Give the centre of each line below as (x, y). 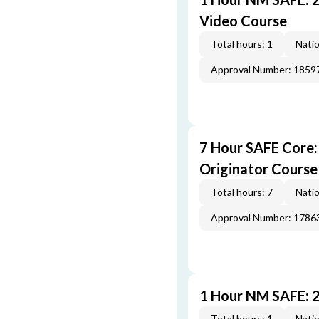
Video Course (243, 21)
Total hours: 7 (242, 192)
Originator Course (258, 169)
